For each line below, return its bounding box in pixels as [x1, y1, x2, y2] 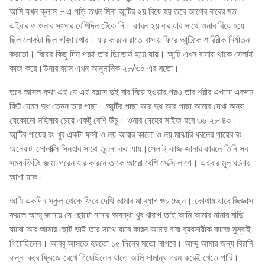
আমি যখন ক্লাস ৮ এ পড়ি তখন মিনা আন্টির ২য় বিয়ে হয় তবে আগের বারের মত [9, 4, 237, 18]
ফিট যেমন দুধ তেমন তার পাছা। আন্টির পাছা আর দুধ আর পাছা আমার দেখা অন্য [9, 99, 244, 112]
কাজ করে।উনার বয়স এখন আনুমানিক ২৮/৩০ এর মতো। [9, 61, 179, 75]
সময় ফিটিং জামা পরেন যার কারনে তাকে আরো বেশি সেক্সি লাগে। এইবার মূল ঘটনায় [9, 156, 251, 169]
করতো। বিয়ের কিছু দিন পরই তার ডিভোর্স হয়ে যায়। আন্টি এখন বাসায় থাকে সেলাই [9, 47, 253, 60]
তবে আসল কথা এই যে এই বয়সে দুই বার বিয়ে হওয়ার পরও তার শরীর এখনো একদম [9, 85, 253, 98]
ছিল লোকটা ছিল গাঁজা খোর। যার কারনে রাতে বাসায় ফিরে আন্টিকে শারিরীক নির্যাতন [9, 33, 250, 46]
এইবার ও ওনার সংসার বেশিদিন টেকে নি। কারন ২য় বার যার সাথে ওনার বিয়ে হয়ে [9, 18, 244, 32]
